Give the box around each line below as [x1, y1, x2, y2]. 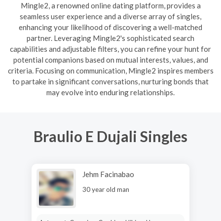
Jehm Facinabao [82, 169, 134, 179]
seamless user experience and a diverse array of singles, [20, 12, 201, 21]
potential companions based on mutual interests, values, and [13, 55, 208, 64]
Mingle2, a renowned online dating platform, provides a [20, 1, 201, 10]
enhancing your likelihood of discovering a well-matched [19, 23, 202, 32]
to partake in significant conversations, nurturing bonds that [12, 77, 209, 86]
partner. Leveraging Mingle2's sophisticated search [27, 34, 194, 42]
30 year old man [82, 185, 129, 193]
